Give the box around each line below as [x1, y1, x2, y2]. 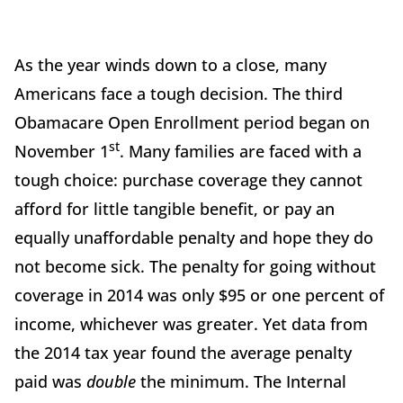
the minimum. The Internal [136, 371, 346, 393]
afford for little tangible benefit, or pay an [14, 198, 335, 220]
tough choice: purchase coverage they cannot [14, 169, 363, 192]
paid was [14, 371, 86, 393]
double [86, 371, 136, 393]
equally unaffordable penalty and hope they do [14, 227, 373, 249]
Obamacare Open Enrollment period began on [14, 112, 370, 134]
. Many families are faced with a [120, 140, 362, 163]
